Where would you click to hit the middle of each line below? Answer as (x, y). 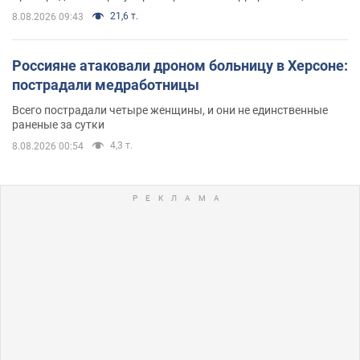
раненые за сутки (58, 124)
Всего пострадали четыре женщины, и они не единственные (170, 110)
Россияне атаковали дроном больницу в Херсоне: (180, 65)
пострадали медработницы (106, 84)
